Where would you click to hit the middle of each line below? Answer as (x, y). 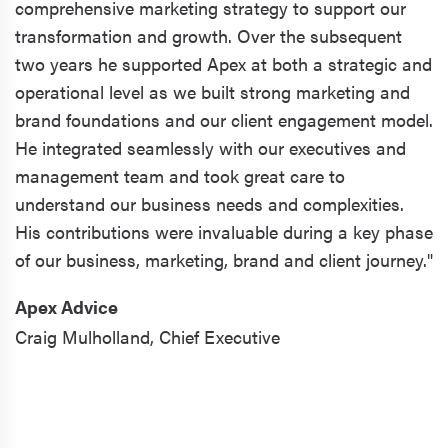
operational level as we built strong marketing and (212, 91)
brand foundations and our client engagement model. (224, 119)
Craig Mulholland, (84, 336)
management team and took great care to (180, 175)
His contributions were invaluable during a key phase (224, 231)
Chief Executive (219, 336)
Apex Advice (66, 306)
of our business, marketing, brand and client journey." (224, 259)
